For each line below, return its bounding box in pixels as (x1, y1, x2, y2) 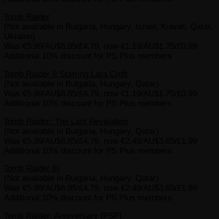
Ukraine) (4, 31, 35, 41)
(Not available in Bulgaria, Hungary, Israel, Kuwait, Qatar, (4, 22, 213, 31)
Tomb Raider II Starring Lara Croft (4, 69, 128, 79)
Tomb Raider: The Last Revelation (4, 116, 128, 126)
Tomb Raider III (4, 164, 60, 174)
